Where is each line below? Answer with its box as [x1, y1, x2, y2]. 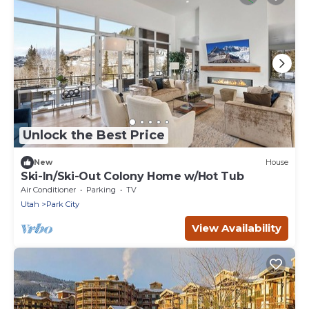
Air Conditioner [21, 184, 76, 195]
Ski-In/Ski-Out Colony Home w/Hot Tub [21, 169, 244, 183]
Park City [46, 199, 79, 209]
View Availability [192, 221, 281, 235]
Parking [86, 184, 116, 195]
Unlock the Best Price [23, 128, 165, 143]
